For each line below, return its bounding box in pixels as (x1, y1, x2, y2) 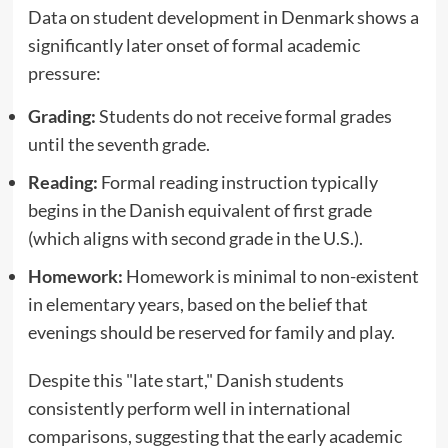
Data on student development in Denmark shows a (27, 6, 419, 29)
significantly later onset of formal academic (27, 34, 360, 57)
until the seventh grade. (27, 133, 210, 156)
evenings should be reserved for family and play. (27, 321, 395, 344)
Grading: (27, 105, 96, 128)
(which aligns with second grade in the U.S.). (27, 227, 363, 250)
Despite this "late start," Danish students (27, 369, 344, 392)
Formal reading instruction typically (97, 171, 378, 194)
